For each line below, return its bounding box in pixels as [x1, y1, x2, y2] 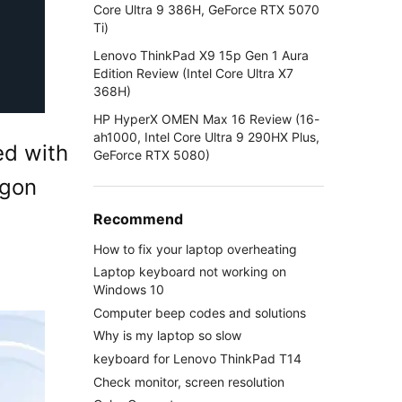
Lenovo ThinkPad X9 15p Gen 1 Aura [92, 47, 309, 63]
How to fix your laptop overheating [92, 240, 297, 257]
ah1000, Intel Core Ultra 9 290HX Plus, [92, 129, 319, 145]
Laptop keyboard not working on [92, 264, 286, 280]
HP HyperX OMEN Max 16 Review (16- [92, 111, 319, 127]
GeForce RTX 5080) [92, 147, 210, 163]
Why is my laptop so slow [92, 328, 241, 344]
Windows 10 [92, 282, 164, 298]
